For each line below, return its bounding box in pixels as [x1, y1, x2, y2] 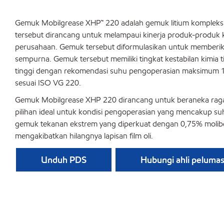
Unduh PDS [41, 154, 86, 165]
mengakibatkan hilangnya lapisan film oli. [15, 130, 153, 141]
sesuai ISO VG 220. [15, 77, 81, 88]
